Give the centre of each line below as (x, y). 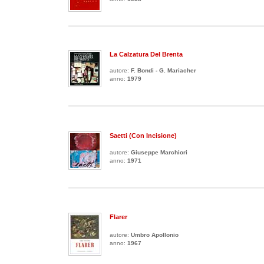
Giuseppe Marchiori (159, 152)
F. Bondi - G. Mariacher (164, 70)
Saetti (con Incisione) (143, 136)
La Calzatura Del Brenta (146, 54)
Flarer (118, 217)
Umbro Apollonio (155, 235)
